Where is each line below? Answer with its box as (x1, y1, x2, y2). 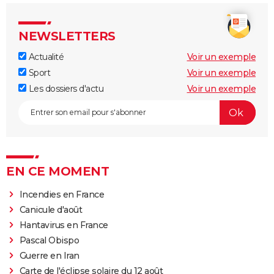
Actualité (26, 51, 64, 63)
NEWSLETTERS (18, 29, 116, 44)
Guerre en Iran (19, 250, 80, 262)
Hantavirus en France (19, 220, 108, 231)
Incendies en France (19, 189, 105, 201)
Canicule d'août (19, 204, 83, 216)
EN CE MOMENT (6, 164, 109, 179)
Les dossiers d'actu (26, 83, 103, 95)
